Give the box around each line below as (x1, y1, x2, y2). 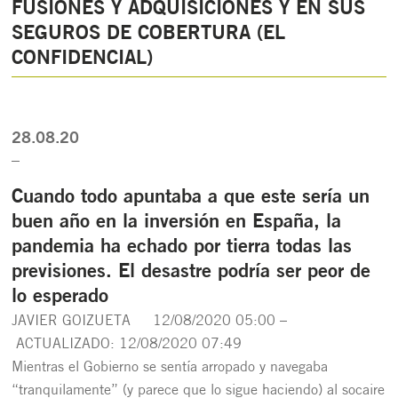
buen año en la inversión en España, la (12, 212, 342, 233)
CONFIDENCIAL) (12, 49, 154, 69)
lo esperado (12, 287, 109, 307)
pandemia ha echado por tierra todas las (12, 237, 353, 258)
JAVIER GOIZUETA (12, 314, 154, 329)
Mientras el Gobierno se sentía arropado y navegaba (12, 361, 329, 375)
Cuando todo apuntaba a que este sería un (12, 187, 370, 208)
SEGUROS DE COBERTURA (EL (12, 24, 286, 44)
